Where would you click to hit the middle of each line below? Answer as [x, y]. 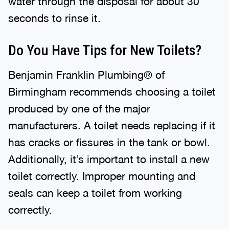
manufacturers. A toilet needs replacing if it [112, 123]
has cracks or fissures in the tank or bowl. [109, 140]
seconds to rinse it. [54, 16]
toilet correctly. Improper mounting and [102, 174]
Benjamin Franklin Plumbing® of [86, 72]
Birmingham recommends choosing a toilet [112, 89]
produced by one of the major [79, 106]
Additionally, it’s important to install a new [109, 157]
